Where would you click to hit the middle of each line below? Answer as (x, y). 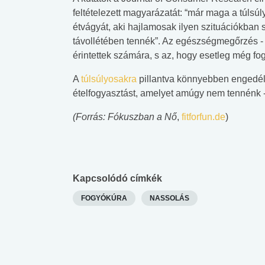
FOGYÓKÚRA (104, 198)
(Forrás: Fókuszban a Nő (125, 117)
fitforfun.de (203, 117)
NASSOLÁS (169, 198)
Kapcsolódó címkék (117, 178)
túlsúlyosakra (109, 79)
